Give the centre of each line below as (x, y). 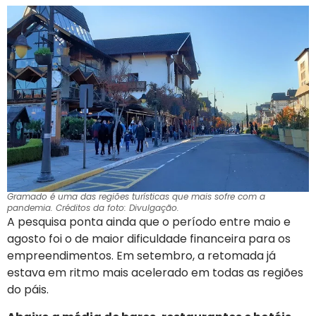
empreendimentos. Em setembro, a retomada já (141, 256)
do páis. (28, 290)
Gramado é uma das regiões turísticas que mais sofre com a (136, 197)
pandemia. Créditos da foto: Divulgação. (93, 208)
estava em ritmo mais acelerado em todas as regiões (155, 273)
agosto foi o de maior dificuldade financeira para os (149, 239)
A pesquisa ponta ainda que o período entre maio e (149, 222)
